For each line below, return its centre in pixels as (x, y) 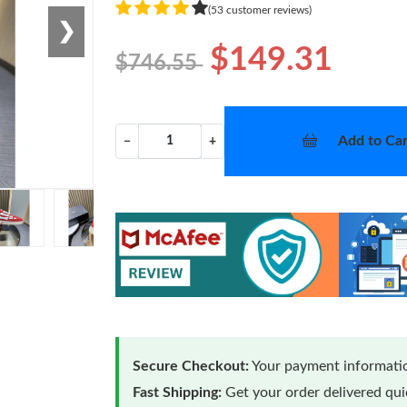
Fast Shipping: (178, 392)
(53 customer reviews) (260, 10)
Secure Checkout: (191, 366)
